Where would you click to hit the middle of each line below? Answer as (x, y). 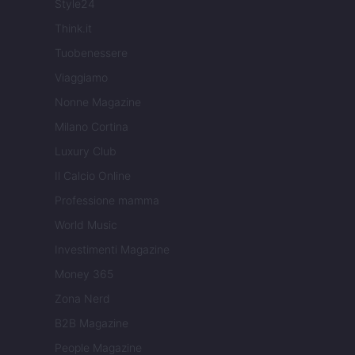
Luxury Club (86, 151)
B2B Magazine (92, 323)
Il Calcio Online (93, 176)
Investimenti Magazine (112, 250)
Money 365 (84, 274)
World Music (86, 225)
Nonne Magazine (98, 102)
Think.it (73, 29)
